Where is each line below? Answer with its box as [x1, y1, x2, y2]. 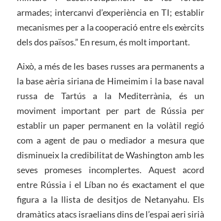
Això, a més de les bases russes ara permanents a [16, 61, 205, 72]
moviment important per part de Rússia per [16, 105, 205, 116]
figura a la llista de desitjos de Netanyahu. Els [16, 194, 205, 205]
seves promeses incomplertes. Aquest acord [16, 164, 205, 176]
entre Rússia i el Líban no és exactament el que [16, 179, 205, 190]
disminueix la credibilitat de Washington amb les [16, 149, 205, 161]
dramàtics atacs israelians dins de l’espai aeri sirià [16, 209, 205, 220]
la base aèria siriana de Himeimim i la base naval [16, 75, 205, 87]
